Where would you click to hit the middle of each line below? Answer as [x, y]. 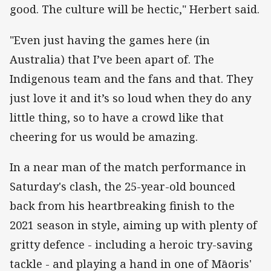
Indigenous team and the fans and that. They [131, 78]
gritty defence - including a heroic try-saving [131, 244]
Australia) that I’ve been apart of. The [112, 59]
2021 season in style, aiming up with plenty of [133, 225]
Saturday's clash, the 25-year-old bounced [122, 186]
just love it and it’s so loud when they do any [130, 98]
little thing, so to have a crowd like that [117, 117]
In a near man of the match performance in [128, 167]
